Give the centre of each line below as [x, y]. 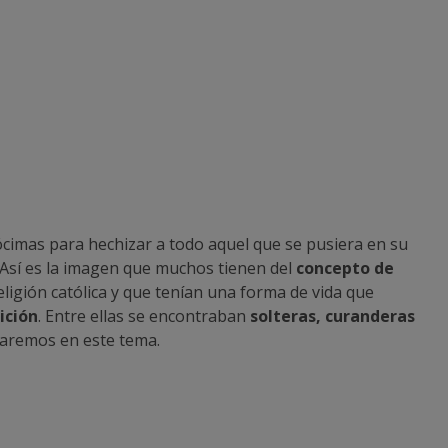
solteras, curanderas [332, 315]
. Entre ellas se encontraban [144, 315]
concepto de [345, 267]
